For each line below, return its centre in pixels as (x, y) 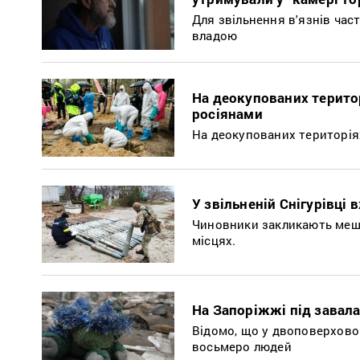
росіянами (227, 113)
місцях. (214, 240)
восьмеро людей (242, 346)
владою (215, 36)
